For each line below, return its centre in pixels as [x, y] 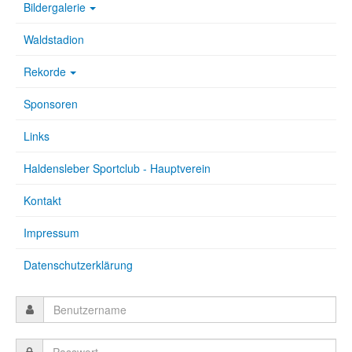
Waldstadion [54, 40]
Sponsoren [51, 104]
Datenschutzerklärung [78, 265]
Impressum [51, 233]
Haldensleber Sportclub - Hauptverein [117, 169]
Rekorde [45, 72]
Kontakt [42, 201]
